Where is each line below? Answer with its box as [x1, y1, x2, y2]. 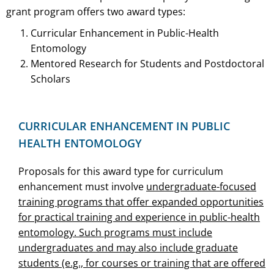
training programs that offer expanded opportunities [18, 194, 264, 209]
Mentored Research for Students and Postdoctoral [31, 56, 264, 70]
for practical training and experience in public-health [18, 210, 260, 224]
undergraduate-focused [146, 179, 256, 193]
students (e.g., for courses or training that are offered [18, 256, 265, 270]
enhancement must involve [18, 179, 146, 193]
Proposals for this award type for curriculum [18, 164, 223, 178]
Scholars [31, 72, 70, 86]
